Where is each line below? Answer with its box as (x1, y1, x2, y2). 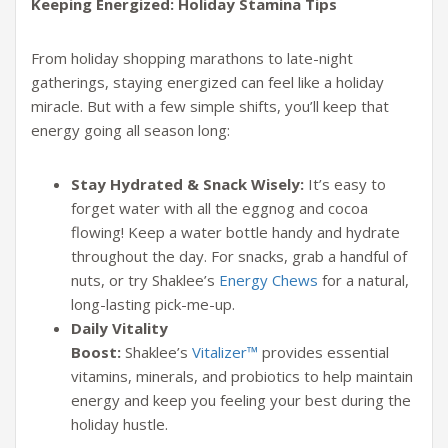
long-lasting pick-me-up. (71, 294, 235, 315)
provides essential (258, 342, 389, 363)
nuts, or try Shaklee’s (71, 270, 219, 291)
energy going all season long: (31, 120, 230, 141)
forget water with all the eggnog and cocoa (71, 198, 368, 219)
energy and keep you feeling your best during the (71, 390, 411, 411)
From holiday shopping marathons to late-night (31, 48, 353, 69)
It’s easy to (304, 174, 386, 195)
